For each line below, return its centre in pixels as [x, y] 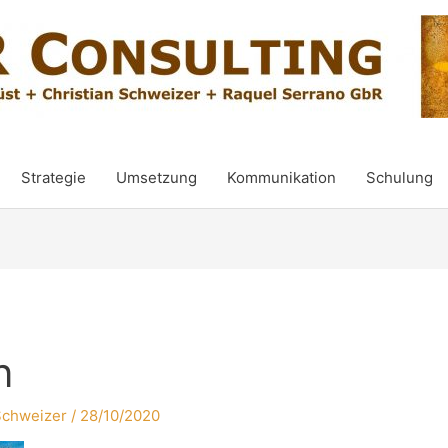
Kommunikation [281, 177]
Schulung [399, 177]
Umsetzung [156, 177]
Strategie [53, 177]
